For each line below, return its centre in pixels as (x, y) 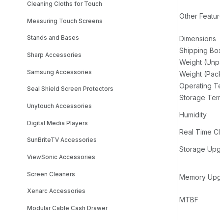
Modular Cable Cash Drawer (68, 208)
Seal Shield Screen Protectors (70, 89)
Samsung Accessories (60, 72)
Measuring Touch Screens (65, 21)
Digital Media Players (58, 123)
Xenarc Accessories (56, 191)
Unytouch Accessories (60, 106)
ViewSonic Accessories (61, 157)
